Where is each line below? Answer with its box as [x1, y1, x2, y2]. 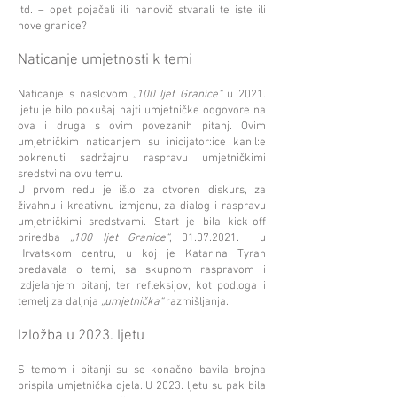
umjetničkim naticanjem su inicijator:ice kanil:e [18, 136, 266, 150]
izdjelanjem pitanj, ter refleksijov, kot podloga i [18, 279, 266, 293]
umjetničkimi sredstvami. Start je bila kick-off [18, 215, 266, 230]
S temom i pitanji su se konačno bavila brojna [18, 363, 266, 378]
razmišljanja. [163, 295, 229, 309]
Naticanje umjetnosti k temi [18, 51, 192, 69]
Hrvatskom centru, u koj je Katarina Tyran [18, 247, 266, 261]
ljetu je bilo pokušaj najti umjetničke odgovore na [18, 104, 266, 118]
